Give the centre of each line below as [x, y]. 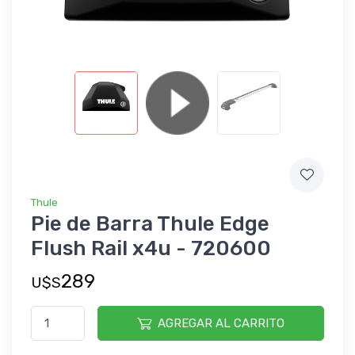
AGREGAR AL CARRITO [221, 323]
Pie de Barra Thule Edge [150, 223]
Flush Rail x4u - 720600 [151, 248]
